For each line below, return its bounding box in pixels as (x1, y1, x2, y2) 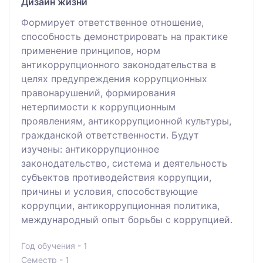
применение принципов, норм (21, 44, 160, 56)
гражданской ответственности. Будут (21, 129, 199, 141)
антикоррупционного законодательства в (21, 58, 216, 70)
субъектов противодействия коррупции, (21, 171, 211, 183)
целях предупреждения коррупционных (21, 72, 207, 85)
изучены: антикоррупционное (21, 143, 159, 155)
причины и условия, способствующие (21, 185, 198, 197)
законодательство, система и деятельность (21, 157, 227, 169)
